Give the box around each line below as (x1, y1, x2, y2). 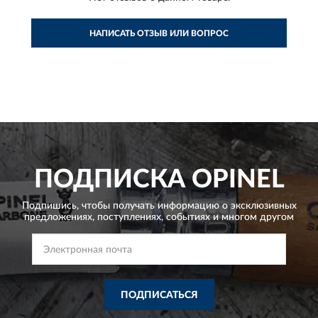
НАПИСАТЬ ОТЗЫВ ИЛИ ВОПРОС (89, 28, 229, 38)
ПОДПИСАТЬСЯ (120, 290, 198, 300)
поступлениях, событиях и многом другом (94, 212, 294, 222)
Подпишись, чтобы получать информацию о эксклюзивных (21, 200, 297, 211)
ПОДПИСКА (33, 166, 185, 192)
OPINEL (185, 166, 285, 192)
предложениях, (24, 212, 94, 222)
